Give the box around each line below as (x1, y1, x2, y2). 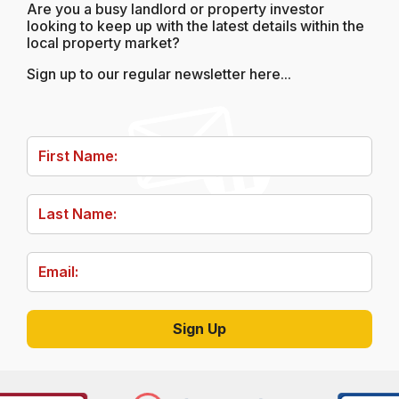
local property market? (27, 33, 180, 52)
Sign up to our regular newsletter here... (27, 64, 291, 83)
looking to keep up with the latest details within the (27, 16, 364, 35)
